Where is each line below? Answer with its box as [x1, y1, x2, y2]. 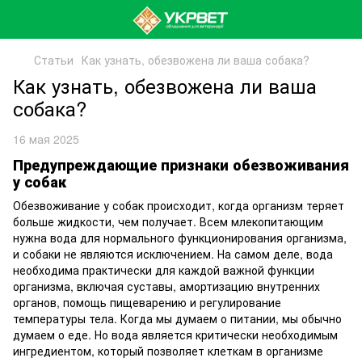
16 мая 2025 [13, 131, 79, 147]
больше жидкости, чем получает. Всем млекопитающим [13, 213, 323, 230]
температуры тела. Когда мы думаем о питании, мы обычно [13, 310, 342, 327]
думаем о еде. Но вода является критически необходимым [13, 326, 338, 343]
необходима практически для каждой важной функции [13, 262, 314, 279]
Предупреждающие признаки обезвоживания [13, 154, 349, 175]
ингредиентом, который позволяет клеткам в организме [13, 343, 323, 360]
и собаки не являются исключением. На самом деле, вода [13, 246, 333, 263]
